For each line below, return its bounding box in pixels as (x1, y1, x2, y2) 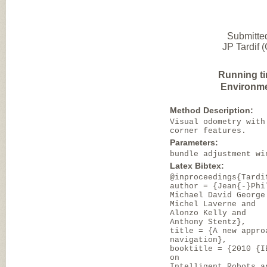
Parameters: (170, 138, 219, 147)
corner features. (170, 126, 247, 135)
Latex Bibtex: (170, 161, 225, 170)
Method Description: (170, 105, 254, 115)
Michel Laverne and (170, 200, 256, 209)
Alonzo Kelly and (170, 209, 247, 218)
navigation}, (170, 235, 228, 244)
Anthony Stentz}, (170, 218, 247, 226)
